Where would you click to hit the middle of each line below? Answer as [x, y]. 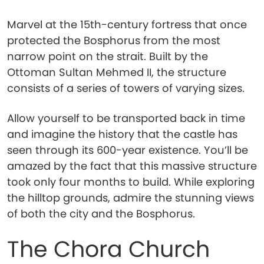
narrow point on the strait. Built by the [108, 56]
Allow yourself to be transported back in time [126, 118]
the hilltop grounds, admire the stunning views [131, 198]
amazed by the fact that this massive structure [132, 166]
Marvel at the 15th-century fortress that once [127, 24]
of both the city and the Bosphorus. [101, 214]
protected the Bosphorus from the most [114, 40]
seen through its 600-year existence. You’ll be [128, 150]
